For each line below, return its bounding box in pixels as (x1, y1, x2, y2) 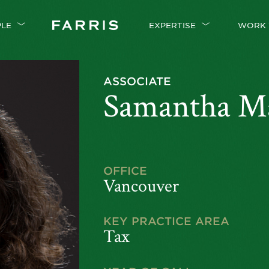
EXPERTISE (149, 20, 196, 30)
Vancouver (103, 175, 179, 198)
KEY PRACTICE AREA (103, 214, 229, 228)
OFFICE (103, 164, 147, 177)
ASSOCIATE (103, 74, 171, 88)
